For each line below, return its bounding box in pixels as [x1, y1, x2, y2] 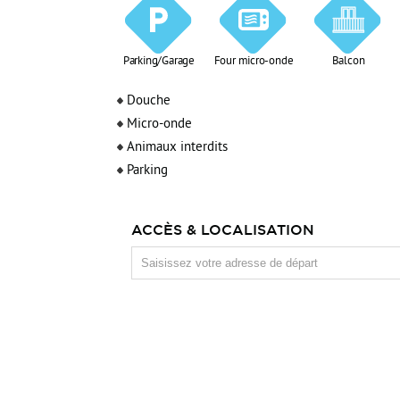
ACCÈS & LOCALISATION [131, 221, 314, 237]
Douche [127, 93, 171, 110]
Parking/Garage [122, 54, 196, 69]
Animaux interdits [127, 139, 228, 156]
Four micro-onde [213, 54, 294, 69]
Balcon [331, 54, 365, 69]
